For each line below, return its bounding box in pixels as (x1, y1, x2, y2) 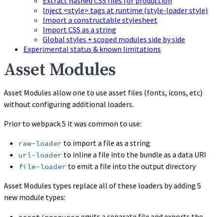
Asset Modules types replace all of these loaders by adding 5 (4, 180, 201, 190)
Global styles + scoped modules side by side (43, 34, 185, 44)
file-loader (18, 162, 66, 171)
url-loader (18, 150, 62, 159)
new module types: (4, 192, 65, 202)
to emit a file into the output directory (66, 161, 196, 171)
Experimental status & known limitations (23, 44, 161, 54)
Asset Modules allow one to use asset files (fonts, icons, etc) (4, 87, 202, 97)
